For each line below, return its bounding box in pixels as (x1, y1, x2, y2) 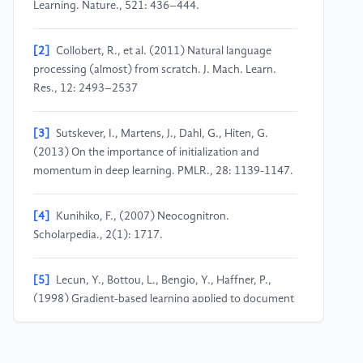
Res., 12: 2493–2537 (33, 83, 138, 95)
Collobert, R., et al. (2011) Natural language (56, 45, 271, 58)
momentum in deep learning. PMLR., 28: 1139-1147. (33, 165, 293, 177)
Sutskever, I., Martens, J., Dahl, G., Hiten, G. (56, 128, 268, 140)
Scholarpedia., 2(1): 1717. (33, 229, 163, 241)
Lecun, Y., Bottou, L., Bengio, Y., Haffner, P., (56, 275, 271, 287)
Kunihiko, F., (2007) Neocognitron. (56, 211, 229, 223)
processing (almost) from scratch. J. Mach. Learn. (33, 64, 276, 76)
